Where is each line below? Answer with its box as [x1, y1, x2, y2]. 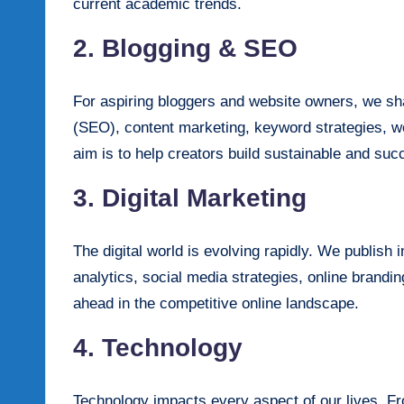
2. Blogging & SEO [73, 33, 298, 62]
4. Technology [73, 333, 243, 362]
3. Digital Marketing [73, 183, 307, 212]
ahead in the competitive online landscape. [73, 294, 359, 312]
